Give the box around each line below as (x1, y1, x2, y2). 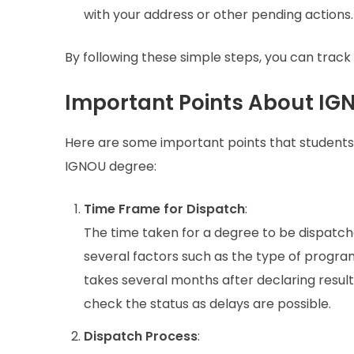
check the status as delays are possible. (84, 294, 331, 313)
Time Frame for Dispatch (84, 199, 245, 218)
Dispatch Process (84, 326, 198, 345)
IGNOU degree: (65, 156, 156, 175)
